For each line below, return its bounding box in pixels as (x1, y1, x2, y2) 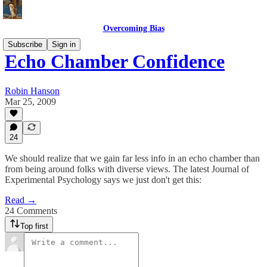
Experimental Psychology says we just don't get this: (5, 175, 201, 185)
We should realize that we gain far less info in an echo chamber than (5, 153, 260, 163)
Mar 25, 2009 (5, 96, 56, 107)
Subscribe (8, 40, 42, 49)
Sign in (52, 40, 76, 49)
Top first (20, 222, 48, 231)
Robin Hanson (5, 85, 60, 96)
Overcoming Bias (103, 24, 164, 33)
